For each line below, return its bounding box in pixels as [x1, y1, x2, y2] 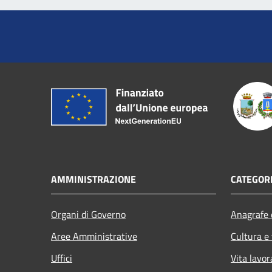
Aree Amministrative [51, 228, 137, 243]
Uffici [51, 250, 72, 265]
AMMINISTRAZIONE [51, 171, 136, 186]
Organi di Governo [51, 206, 126, 222]
